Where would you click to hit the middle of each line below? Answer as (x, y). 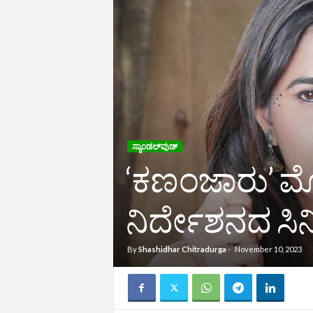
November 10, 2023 (268, 249)
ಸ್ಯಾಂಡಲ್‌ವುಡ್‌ (154, 146)
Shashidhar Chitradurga (182, 249)
